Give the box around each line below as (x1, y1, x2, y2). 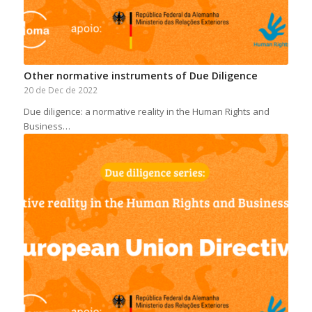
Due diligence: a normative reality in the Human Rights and (23, 105, 270, 118)
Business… (23, 120, 70, 133)
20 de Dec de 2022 (23, 84, 97, 96)
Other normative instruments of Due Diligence (23, 69, 258, 83)
